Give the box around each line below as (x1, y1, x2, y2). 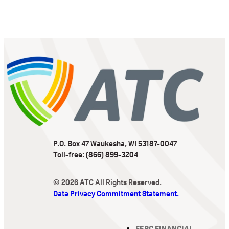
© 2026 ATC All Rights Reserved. (53, 177, 162, 188)
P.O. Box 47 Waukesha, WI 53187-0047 (53, 139, 177, 149)
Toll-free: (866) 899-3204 (53, 150, 138, 160)
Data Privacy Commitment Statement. (53, 189, 179, 199)
